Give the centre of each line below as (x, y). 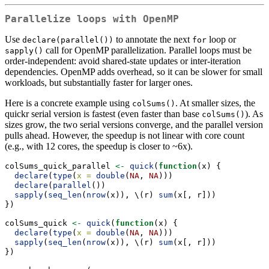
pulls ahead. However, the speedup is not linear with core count (125, 135)
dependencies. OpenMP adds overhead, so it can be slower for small (134, 71)
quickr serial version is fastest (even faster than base (103, 113)
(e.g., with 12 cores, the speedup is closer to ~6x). (99, 146)
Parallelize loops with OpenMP (92, 19)
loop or (221, 39)
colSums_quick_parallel (60, 166)
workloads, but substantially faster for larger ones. (99, 82)
